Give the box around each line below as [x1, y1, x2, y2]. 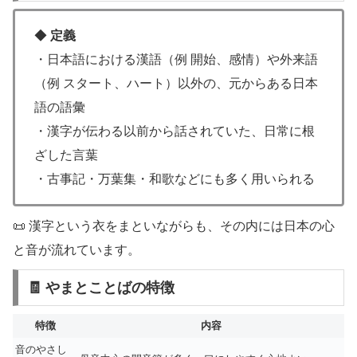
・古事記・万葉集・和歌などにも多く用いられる [34, 172, 315, 186]
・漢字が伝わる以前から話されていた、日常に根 [34, 124, 315, 139]
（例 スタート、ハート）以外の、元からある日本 [34, 76, 318, 91]
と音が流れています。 [13, 242, 140, 257]
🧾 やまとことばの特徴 [26, 280, 175, 296]
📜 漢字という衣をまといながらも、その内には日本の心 [13, 218, 335, 233]
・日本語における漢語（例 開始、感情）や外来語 [34, 53, 318, 67]
